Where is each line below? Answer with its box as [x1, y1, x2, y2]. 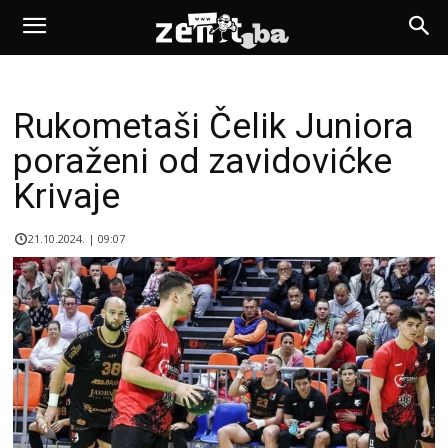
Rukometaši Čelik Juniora [13, 106, 414, 147]
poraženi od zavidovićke [13, 141, 392, 182]
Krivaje [13, 176, 120, 217]
